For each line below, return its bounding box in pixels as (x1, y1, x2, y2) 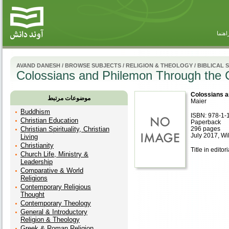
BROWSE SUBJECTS (65, 62, 121, 68)
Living (20, 133, 38, 141)
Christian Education (20, 117, 78, 124)
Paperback (191, 119, 221, 125)
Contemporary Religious (20, 183, 91, 191)
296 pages (191, 125, 220, 132)
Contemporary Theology (20, 199, 91, 207)
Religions (20, 174, 48, 182)
